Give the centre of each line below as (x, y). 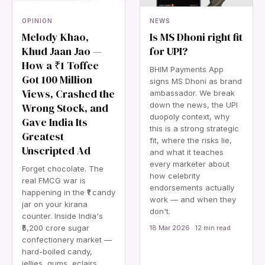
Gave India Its (55, 122)
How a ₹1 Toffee (60, 65)
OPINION (37, 21)
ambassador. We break (192, 93)
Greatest (43, 136)
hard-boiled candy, (57, 251)
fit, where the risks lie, (191, 140)
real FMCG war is (54, 180)
